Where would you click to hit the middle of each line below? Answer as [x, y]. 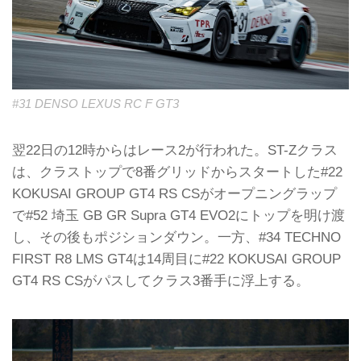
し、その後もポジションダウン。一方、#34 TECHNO [176, 237]
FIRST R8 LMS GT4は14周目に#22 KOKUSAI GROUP [176, 259]
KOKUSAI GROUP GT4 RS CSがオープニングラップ [174, 194]
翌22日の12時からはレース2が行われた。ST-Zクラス [175, 150]
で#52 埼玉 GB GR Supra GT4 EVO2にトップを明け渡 [178, 216]
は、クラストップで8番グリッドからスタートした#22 [177, 172]
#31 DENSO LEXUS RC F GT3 [95, 103]
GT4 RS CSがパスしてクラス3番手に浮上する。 [161, 281]
